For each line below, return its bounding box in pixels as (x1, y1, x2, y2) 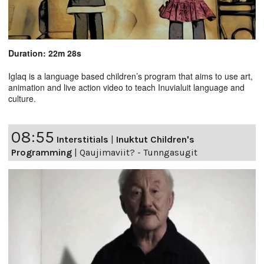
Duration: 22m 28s (8, 47, 81, 59)
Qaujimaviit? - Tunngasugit (80, 146, 197, 158)
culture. (8, 92, 36, 104)
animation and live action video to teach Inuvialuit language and (8, 81, 245, 93)
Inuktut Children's (116, 133, 194, 145)
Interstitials (57, 133, 108, 145)
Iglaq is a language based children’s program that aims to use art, (8, 70, 253, 82)
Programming (11, 146, 72, 158)
